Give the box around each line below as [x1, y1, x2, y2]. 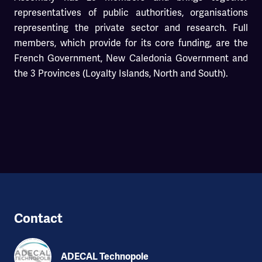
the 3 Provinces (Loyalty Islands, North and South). [14, 67, 228, 80]
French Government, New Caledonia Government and [14, 51, 248, 64]
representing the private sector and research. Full [14, 21, 248, 34]
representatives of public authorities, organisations [14, 6, 248, 19]
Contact [14, 210, 63, 226]
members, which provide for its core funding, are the [14, 36, 248, 49]
